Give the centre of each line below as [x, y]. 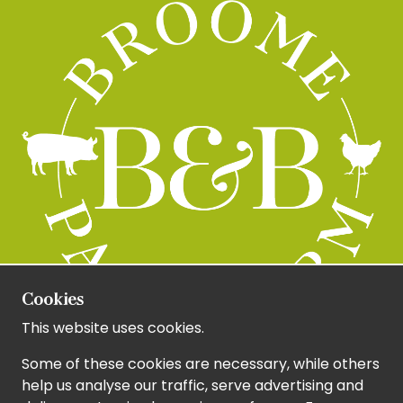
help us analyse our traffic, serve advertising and [193, 385]
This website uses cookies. [113, 328]
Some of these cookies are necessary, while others [201, 364]
